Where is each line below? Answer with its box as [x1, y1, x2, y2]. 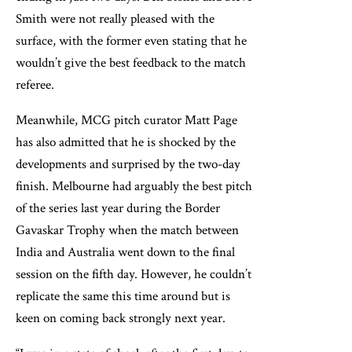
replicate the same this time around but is [16, 288, 230, 306]
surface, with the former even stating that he [16, 32, 247, 50]
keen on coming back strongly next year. [16, 310, 225, 328]
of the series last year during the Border [16, 200, 220, 218]
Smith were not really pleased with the [16, 10, 214, 28]
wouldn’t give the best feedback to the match [16, 54, 246, 72]
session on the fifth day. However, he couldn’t [16, 266, 251, 284]
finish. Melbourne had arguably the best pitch [16, 178, 252, 196]
